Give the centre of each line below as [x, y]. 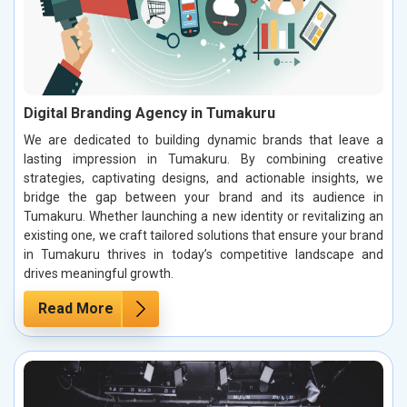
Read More [76, 309]
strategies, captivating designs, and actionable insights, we [203, 179]
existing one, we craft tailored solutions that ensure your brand [203, 236]
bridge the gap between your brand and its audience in [203, 198]
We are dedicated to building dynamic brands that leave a [203, 140]
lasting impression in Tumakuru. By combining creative [203, 159]
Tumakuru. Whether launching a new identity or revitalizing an [203, 217]
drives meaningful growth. [99, 274]
